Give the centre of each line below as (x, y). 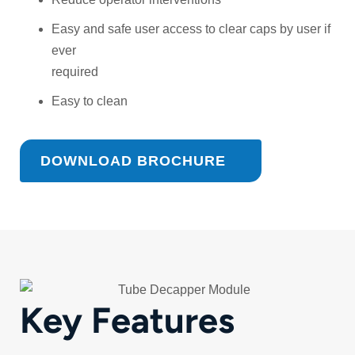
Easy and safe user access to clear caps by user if (191, 29)
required (75, 72)
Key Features (132, 320)
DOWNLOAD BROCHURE (133, 161)
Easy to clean (90, 101)
